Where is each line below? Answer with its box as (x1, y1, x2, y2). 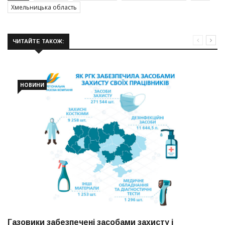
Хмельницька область (11, 3, 77, 12)
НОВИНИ (20, 81, 44, 88)
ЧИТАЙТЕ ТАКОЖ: (13, 38, 64, 44)
